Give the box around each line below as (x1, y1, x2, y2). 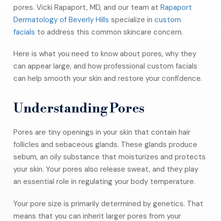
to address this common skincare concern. (35, 27, 183, 37)
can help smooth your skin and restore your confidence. (13, 74, 202, 84)
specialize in (109, 14, 154, 25)
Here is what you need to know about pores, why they (13, 49, 196, 59)
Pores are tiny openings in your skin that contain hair (13, 127, 190, 138)
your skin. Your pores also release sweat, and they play (13, 164, 198, 175)
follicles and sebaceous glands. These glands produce (13, 140, 197, 150)
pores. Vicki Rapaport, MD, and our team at (13, 2, 160, 12)
